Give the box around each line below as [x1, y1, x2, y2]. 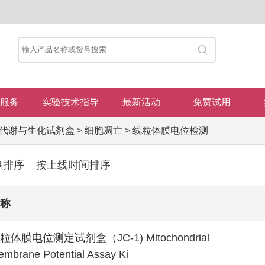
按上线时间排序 [35, 159, 111, 172]
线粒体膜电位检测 [132, 125, 208, 136]
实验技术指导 [42, 97, 99, 107]
